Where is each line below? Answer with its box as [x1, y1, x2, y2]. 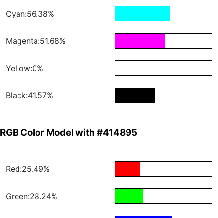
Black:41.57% [6, 91, 53, 101]
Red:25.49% [6, 164, 50, 174]
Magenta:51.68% [6, 36, 66, 46]
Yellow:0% [6, 63, 43, 73]
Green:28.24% [6, 191, 57, 201]
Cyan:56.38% [6, 9, 54, 19]
